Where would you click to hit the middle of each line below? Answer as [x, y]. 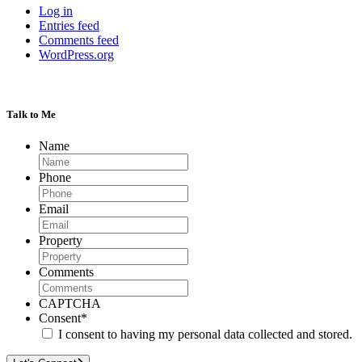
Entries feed [69, 26]
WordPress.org [76, 55]
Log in [56, 11]
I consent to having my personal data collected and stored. [205, 334]
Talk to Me [31, 114]
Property [61, 240]
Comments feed [79, 40]
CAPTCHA [70, 303]
